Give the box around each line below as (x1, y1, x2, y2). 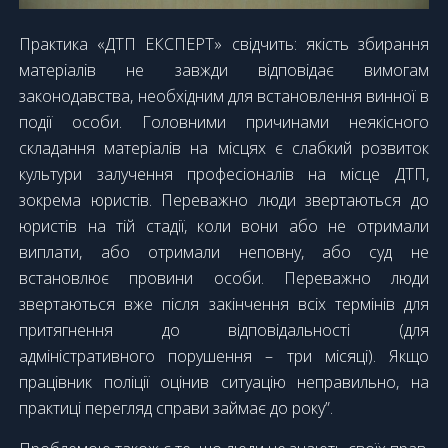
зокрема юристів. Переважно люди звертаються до (19, 188, 429, 211)
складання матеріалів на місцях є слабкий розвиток (19, 136, 429, 159)
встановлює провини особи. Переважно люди (19, 266, 429, 289)
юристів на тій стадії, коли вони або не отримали (19, 214, 429, 237)
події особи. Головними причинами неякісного (19, 110, 429, 133)
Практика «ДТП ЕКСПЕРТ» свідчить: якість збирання (19, 32, 429, 55)
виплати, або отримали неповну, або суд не (19, 240, 429, 263)
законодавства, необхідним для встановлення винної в (19, 84, 429, 107)
